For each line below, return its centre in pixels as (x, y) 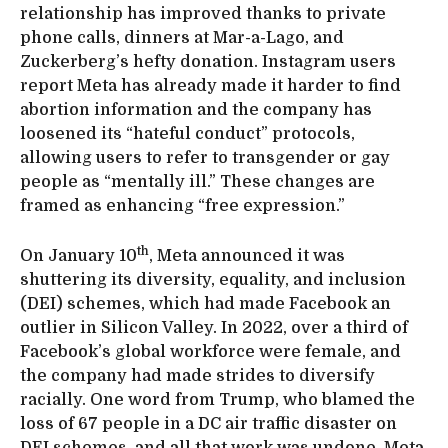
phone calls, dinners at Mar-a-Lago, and (182, 37)
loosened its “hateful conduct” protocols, (187, 133)
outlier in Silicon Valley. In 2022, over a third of (214, 327)
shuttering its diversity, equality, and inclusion (213, 279)
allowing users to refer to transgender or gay (205, 157)
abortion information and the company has (196, 109)
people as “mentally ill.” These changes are (197, 181)
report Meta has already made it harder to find (210, 85)
